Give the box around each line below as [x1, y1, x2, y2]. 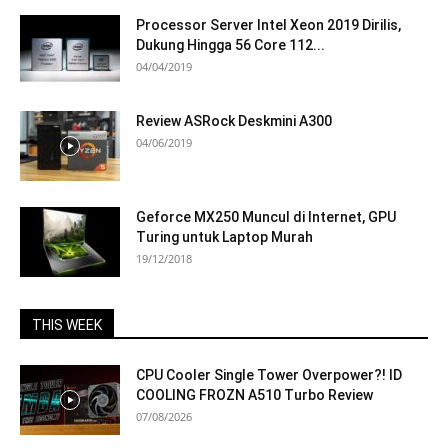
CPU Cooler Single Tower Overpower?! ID [136, 366, 402, 383]
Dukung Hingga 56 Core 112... [136, 36, 325, 53]
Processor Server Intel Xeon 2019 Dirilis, [136, 16, 401, 33]
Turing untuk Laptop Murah [136, 228, 313, 245]
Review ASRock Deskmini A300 [136, 112, 332, 129]
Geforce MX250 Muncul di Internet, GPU [136, 208, 396, 225]
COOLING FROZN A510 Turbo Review [136, 386, 373, 403]
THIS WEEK [32, 316, 102, 333]
